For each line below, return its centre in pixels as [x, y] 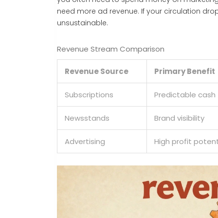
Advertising [85, 142]
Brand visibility [179, 118]
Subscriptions [89, 95]
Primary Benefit [185, 72]
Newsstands [87, 118]
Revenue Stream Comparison [111, 49]
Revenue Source [97, 72]
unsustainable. [82, 23]
